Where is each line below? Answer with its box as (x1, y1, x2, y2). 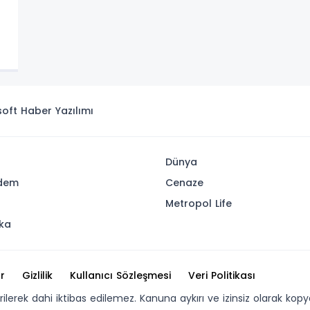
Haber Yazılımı (21, 104, 93, 118)
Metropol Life (165, 197, 232, 210)
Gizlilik (22, 268, 53, 282)
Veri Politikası (188, 268, 255, 282)
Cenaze (165, 176, 203, 190)
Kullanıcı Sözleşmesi (70, 268, 171, 282)
